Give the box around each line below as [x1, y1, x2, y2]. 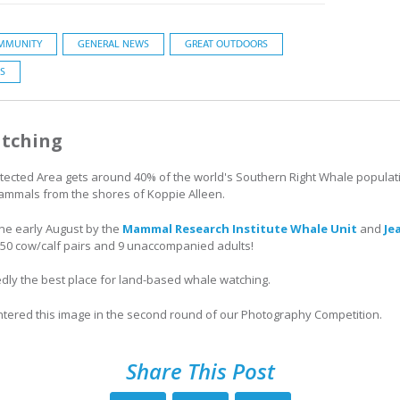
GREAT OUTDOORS [184, 37, 268, 50]
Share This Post [125, 356, 275, 386]
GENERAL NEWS [77, 37, 149, 50]
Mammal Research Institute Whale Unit [122, 220, 357, 237]
